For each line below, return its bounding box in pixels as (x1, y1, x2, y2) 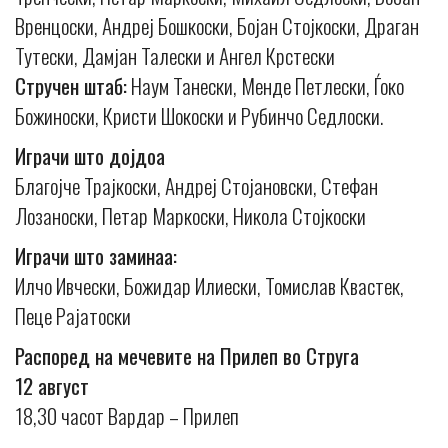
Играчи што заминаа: (15, 240, 177, 272)
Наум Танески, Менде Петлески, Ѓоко (127, 70, 404, 102)
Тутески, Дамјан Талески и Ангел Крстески (15, 40, 335, 72)
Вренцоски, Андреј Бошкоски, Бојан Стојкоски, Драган (15, 10, 419, 42)
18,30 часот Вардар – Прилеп (15, 400, 239, 432)
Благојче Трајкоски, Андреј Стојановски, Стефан (15, 170, 378, 202)
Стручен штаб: (15, 70, 127, 102)
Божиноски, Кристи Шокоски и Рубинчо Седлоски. (15, 100, 383, 132)
